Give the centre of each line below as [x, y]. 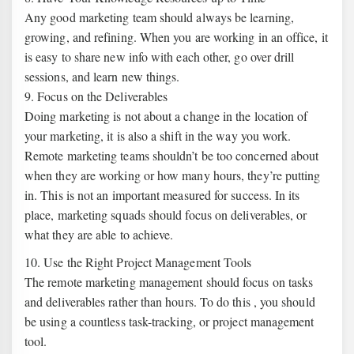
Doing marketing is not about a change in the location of [166, 116]
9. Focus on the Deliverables [96, 96]
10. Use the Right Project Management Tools [138, 262]
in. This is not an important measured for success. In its [162, 195]
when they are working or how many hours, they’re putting [173, 175]
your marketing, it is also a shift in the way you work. [158, 136]
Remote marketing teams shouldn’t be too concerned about [172, 155]
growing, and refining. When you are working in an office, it [176, 37]
